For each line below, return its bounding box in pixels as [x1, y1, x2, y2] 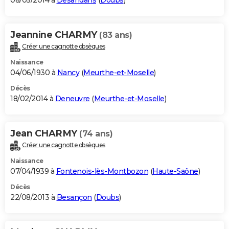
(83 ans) [99, 30, 132, 40]
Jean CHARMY [10, 128, 79, 140]
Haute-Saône [152, 166, 198, 176]
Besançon [56, 192, 92, 202]
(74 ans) [79, 129, 112, 139]
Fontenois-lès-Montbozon [56, 166, 148, 176]
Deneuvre [55, 94, 90, 104]
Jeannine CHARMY [10, 29, 99, 41]
